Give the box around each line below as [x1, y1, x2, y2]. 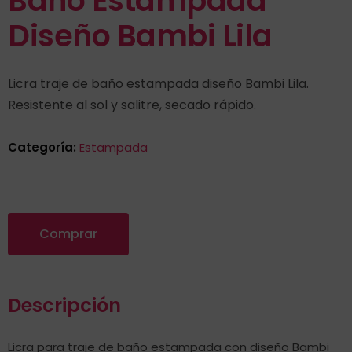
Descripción [8, 292, 121, 318]
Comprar [39, 225, 97, 243]
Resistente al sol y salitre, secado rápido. [8, 96, 256, 114]
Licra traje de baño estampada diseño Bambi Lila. [8, 75, 309, 93]
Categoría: [8, 139, 79, 156]
